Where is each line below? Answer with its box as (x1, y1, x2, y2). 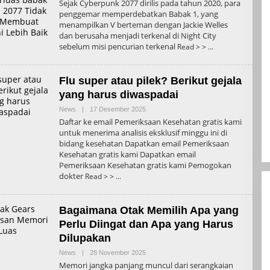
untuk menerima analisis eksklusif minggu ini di (58, 127, 227, 138)
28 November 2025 (89, 248, 146, 256)
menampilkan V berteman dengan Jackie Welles (58, 19, 228, 30)
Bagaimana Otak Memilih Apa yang (58, 204, 239, 216)
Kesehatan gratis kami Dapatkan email (58, 148, 196, 160)
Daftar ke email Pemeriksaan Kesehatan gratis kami (58, 116, 242, 127)
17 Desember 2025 (89, 105, 146, 113)
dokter (58, 170, 85, 181)
